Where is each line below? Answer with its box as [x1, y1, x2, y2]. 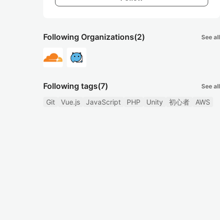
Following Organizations [43, 32, 134, 42]
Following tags [43, 81, 98, 91]
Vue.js [61, 98, 80, 106]
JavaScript [86, 98, 121, 106]
